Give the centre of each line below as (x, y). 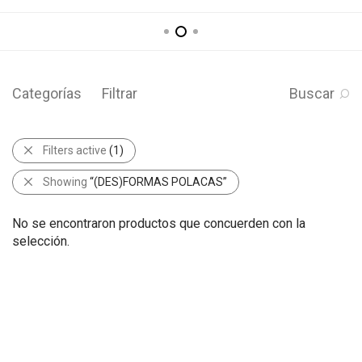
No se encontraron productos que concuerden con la (159, 223)
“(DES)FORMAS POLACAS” (158, 181)
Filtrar (120, 93)
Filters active (76, 150)
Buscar (312, 93)
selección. (41, 241)
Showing (66, 181)
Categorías (47, 93)
